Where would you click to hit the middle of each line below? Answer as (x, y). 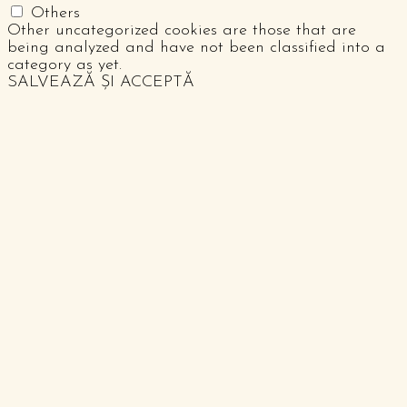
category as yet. (65, 65)
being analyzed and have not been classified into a (196, 47)
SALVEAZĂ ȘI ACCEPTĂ (101, 82)
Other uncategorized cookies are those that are (182, 30)
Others (55, 13)
